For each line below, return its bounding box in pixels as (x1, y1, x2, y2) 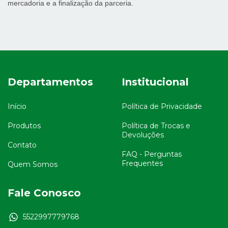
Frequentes (122, 158, 163, 168)
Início (8, 101, 26, 111)
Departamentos (8, 76, 93, 88)
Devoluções (122, 130, 164, 139)
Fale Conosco (8, 186, 81, 199)
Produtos (8, 121, 41, 130)
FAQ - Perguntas (122, 149, 182, 159)
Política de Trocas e (122, 121, 190, 130)
